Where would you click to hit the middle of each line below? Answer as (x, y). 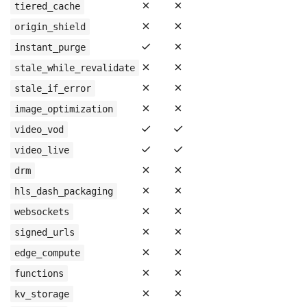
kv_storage (42, 294)
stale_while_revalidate (75, 68)
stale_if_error (53, 88)
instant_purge (50, 47)
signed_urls (45, 232)
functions (39, 273)
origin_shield (50, 27)
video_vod (39, 130)
